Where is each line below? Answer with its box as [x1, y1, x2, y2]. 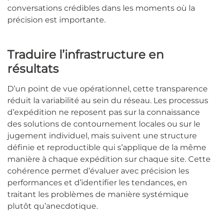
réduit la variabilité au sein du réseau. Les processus [7, 96, 208, 106]
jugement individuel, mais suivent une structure [7, 131, 197, 141]
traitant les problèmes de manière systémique [7, 190, 189, 199]
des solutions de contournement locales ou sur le [7, 119, 200, 129]
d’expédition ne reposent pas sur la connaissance [7, 108, 200, 117]
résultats [7, 62, 59, 76]
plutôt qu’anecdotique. [7, 201, 98, 211]
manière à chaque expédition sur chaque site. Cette [7, 154, 211, 164]
